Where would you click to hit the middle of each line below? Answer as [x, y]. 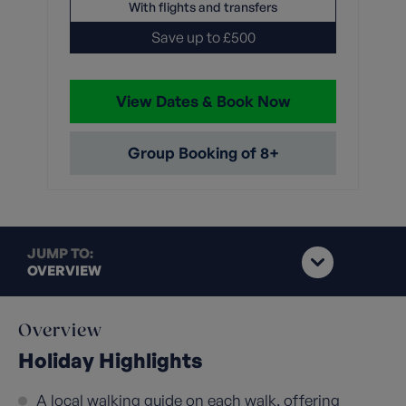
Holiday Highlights [111, 360]
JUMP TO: [60, 253]
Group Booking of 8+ [203, 153]
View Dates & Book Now [203, 101]
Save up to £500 [203, 37]
